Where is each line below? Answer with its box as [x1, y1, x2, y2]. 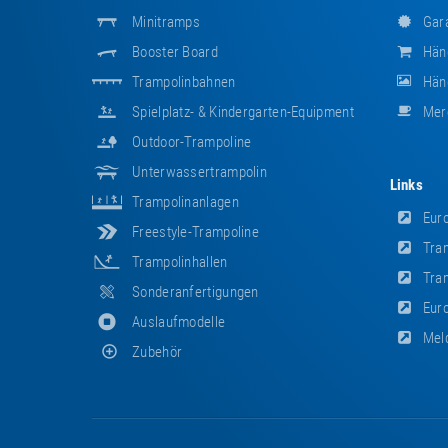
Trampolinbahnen [132, 72, 236, 91]
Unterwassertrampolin [132, 162, 267, 181]
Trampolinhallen [132, 252, 228, 271]
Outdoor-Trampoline [132, 132, 252, 151]
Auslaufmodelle [132, 312, 226, 331]
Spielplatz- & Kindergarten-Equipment [132, 102, 354, 121]
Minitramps [132, 12, 200, 31]
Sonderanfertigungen [132, 282, 259, 301]
